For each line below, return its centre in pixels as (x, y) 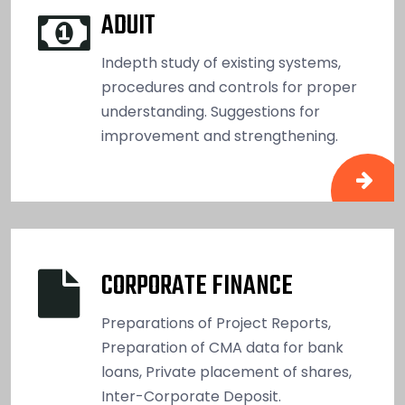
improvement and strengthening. (220, 136)
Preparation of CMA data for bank (222, 347)
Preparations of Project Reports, (216, 323)
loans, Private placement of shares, (226, 372)
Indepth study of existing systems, (221, 62)
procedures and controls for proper (229, 87)
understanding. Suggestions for (211, 111)
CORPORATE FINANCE (197, 286)
